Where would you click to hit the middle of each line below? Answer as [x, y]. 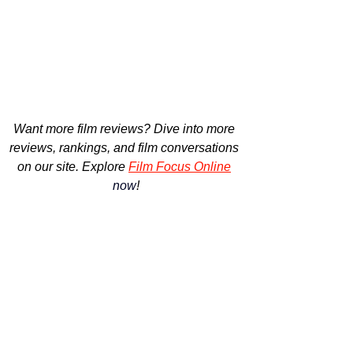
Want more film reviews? [84, 128]
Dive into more [196, 128]
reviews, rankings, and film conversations [126, 147]
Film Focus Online [180, 166]
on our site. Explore [71, 166]
